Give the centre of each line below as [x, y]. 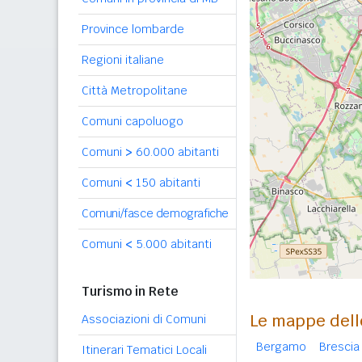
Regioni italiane [123, 60]
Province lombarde [133, 29]
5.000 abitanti [172, 244]
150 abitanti [166, 183]
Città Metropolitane [135, 90]
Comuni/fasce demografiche [155, 213]
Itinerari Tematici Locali [144, 350]
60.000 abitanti [176, 152]
